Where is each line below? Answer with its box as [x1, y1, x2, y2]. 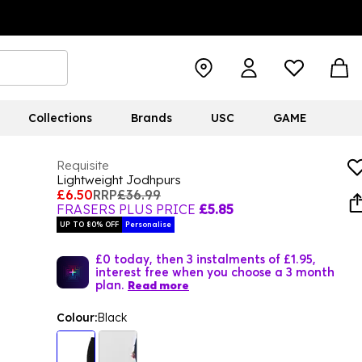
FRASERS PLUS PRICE [57, 201, 196, 217]
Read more [128, 278, 189, 293]
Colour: [57, 310, 97, 325]
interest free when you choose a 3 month [95, 264, 335, 279]
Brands [130, 111, 172, 125]
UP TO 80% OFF [60, 220, 119, 229]
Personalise [125, 220, 171, 229]
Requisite [57, 158, 109, 173]
